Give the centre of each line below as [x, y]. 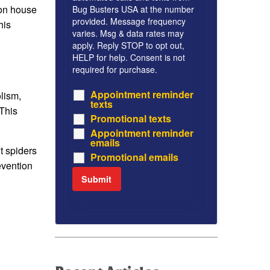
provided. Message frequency [129, 21]
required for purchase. [115, 70]
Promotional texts [131, 119]
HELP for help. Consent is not [129, 58]
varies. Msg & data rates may [128, 33]
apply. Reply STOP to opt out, [128, 46]
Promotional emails [134, 157]
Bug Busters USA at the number [133, 9]
